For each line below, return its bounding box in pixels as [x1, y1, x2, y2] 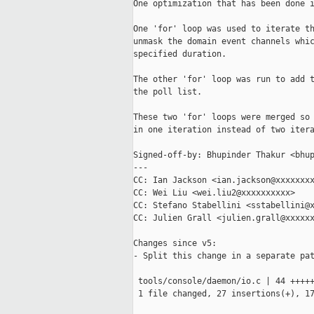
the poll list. [133, 87, 202, 97]
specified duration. [133, 49, 226, 60]
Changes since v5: [133, 238, 217, 249]
